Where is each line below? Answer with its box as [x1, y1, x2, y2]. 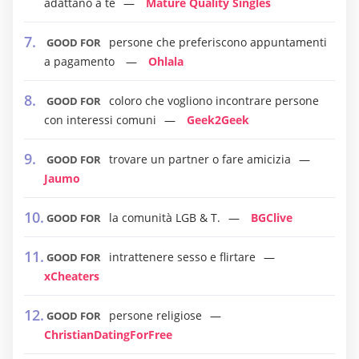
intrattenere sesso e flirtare [109, 249, 256, 264]
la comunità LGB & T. [109, 210, 220, 225]
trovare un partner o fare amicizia [109, 151, 291, 167]
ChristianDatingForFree [44, 327, 172, 342]
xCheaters [44, 268, 99, 284]
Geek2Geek [187, 112, 249, 127]
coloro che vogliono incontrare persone [109, 93, 319, 108]
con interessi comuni [44, 112, 156, 127]
